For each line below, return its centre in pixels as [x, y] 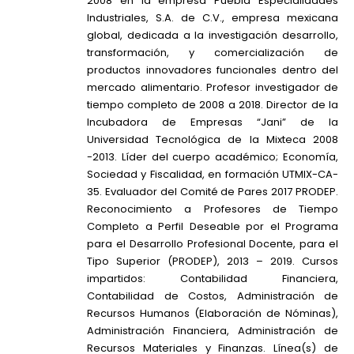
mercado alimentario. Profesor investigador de [213, 88]
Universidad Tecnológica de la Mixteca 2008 [213, 140]
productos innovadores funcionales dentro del [213, 70]
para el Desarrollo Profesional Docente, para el [213, 244]
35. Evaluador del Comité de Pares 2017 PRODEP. [213, 192]
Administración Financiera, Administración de [213, 331]
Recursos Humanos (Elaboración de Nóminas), [213, 314]
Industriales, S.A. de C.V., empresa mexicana [213, 18]
